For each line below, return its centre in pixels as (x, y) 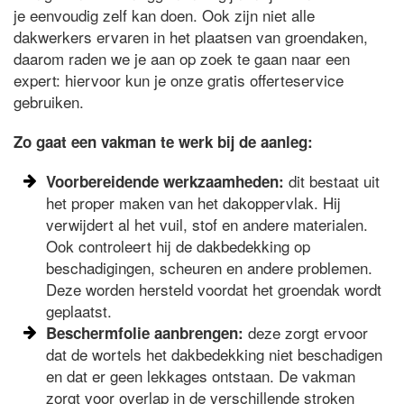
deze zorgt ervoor (306, 332)
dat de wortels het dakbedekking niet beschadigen (215, 353)
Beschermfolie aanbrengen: (145, 332)
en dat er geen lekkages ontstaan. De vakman (201, 375)
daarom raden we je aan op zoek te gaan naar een (182, 58)
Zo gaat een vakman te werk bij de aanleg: (163, 141)
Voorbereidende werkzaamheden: (165, 181)
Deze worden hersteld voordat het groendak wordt (214, 289)
